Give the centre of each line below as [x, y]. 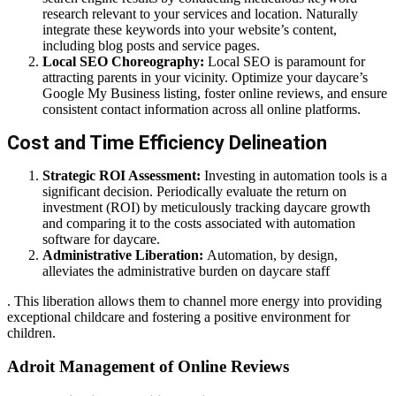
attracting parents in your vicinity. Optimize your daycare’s [205, 77]
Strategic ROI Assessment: [122, 175]
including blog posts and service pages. [151, 45]
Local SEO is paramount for [285, 61]
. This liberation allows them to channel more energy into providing [194, 301]
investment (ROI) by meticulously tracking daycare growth [206, 207]
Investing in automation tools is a [294, 175]
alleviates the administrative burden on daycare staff [186, 270]
